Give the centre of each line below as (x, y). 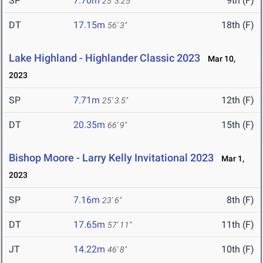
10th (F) (238, 249)
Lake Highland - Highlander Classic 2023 (104, 58)
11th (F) (238, 225)
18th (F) (238, 25)
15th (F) (238, 125)
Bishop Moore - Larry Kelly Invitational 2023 (111, 158)
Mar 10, (219, 59)
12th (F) (238, 100)
